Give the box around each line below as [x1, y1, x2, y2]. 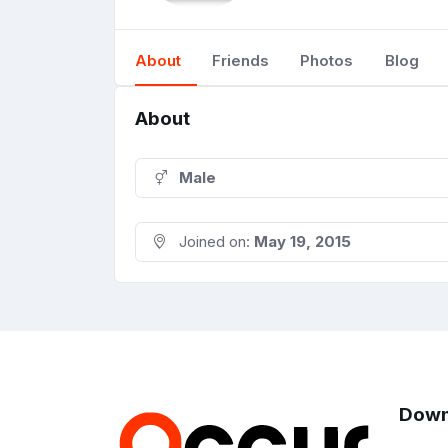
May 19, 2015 [254, 232, 351, 252]
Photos [300, 51, 354, 70]
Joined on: [175, 232, 254, 252]
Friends [212, 51, 270, 70]
